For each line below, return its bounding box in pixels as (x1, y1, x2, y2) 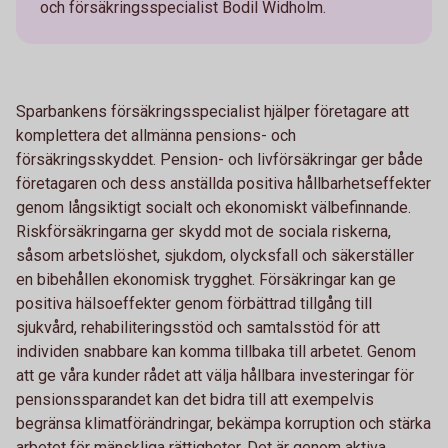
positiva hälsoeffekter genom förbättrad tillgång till (16, 294, 372, 313)
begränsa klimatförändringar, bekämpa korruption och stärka (16, 414, 431, 433)
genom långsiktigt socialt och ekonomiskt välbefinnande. (16, 198, 411, 217)
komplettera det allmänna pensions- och (16, 126, 296, 145)
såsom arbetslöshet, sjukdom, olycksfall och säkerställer (16, 246, 414, 265)
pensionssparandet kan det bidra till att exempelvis (16, 390, 374, 409)
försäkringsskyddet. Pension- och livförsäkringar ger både (16, 150, 423, 169)
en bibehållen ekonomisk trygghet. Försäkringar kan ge (16, 270, 396, 289)
